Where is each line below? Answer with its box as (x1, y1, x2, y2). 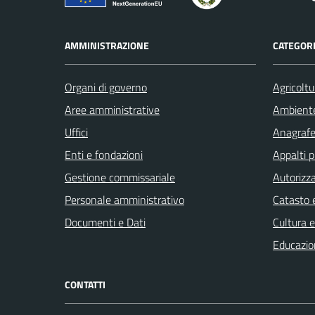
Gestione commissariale (65, 169, 175, 186)
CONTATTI (65, 277, 105, 292)
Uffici (65, 124, 88, 141)
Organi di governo (65, 79, 147, 96)
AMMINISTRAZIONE (65, 38, 149, 53)
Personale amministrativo (65, 191, 184, 209)
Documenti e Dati (65, 214, 146, 231)
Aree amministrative (65, 101, 160, 119)
